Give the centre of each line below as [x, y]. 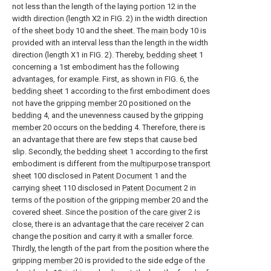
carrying [27, 188]
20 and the [189, 200]
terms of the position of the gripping [77, 200]
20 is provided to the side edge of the [139, 260]
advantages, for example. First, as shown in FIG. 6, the [105, 79]
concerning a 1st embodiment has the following [96, 67]
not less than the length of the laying [76, 6]
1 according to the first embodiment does [136, 91]
